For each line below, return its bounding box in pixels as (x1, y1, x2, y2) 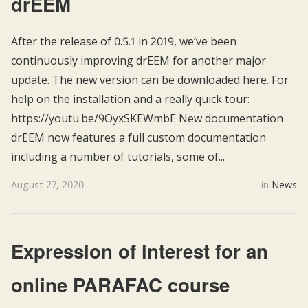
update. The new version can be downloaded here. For (11, 71, 289, 87)
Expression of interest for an (11, 236, 268, 264)
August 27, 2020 (11, 178, 84, 192)
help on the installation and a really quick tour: (11, 91, 250, 107)
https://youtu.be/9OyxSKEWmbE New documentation (11, 110, 283, 126)
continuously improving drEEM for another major (11, 52, 266, 68)
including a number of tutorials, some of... (11, 148, 225, 164)
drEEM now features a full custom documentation (11, 129, 266, 145)
